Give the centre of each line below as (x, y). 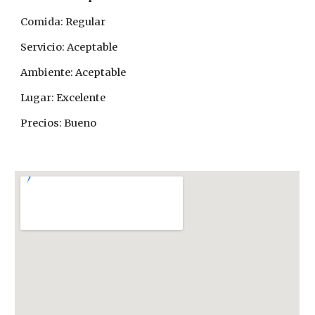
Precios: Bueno (59, 123)
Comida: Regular (63, 21)
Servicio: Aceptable (69, 47)
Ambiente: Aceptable (73, 72)
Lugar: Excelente (63, 97)
